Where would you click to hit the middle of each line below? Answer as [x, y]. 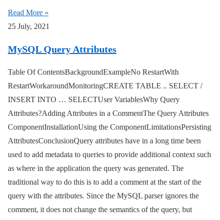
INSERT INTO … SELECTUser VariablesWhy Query [94, 100]
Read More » [28, 13]
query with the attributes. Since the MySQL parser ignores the [103, 196]
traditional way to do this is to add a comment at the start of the [105, 182]
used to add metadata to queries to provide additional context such [110, 155]
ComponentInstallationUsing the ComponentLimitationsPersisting [110, 127]
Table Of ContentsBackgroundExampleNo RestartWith [93, 72]
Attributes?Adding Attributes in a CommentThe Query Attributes [108, 113]
